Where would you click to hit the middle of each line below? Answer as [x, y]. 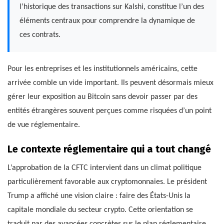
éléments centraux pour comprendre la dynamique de [107, 21]
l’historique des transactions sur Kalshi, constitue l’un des [112, 7]
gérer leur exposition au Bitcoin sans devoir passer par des [102, 97]
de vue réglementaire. [44, 125]
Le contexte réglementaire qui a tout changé [109, 149]
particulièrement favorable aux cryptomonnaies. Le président [107, 182]
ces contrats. [40, 35]
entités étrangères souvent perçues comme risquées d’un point [109, 111]
